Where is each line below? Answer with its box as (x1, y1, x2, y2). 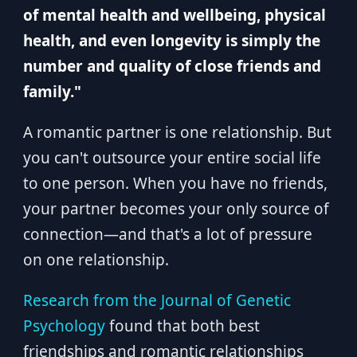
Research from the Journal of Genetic (22, 290, 291, 311)
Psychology (22, 316, 105, 336)
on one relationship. (22, 249, 169, 270)
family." (22, 81, 81, 102)
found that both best (104, 316, 260, 336)
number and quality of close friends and (22, 56, 321, 76)
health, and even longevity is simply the (22, 30, 320, 51)
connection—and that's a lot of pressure (22, 224, 312, 245)
